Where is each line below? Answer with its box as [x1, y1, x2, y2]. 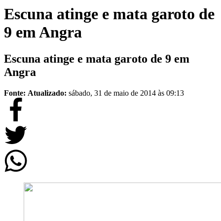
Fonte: [4, 88, 26, 97]
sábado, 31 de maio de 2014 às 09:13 [69, 88, 184, 97]
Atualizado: [28, 88, 69, 97]
